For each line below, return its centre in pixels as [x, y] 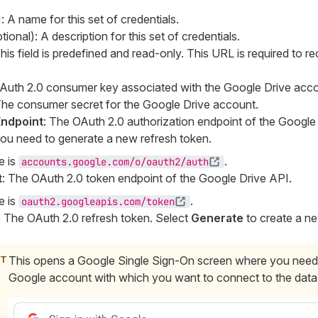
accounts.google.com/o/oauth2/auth [115, 162]
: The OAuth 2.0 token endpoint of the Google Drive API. [147, 179]
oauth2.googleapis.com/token [98, 202]
